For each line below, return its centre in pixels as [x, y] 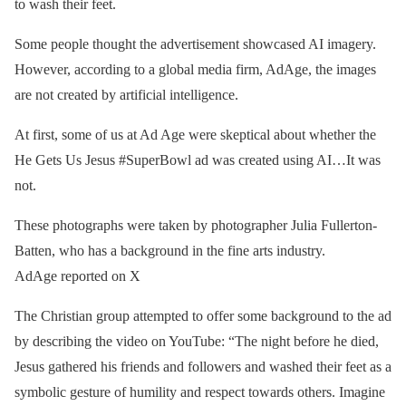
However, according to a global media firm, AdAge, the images [195, 69]
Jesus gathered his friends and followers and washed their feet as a [203, 366]
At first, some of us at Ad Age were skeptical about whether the [195, 134]
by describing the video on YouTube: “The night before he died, [197, 341]
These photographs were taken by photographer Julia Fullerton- [196, 225]
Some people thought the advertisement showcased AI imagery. [195, 43]
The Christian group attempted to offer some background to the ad [203, 315]
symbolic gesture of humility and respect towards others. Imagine [200, 391]
